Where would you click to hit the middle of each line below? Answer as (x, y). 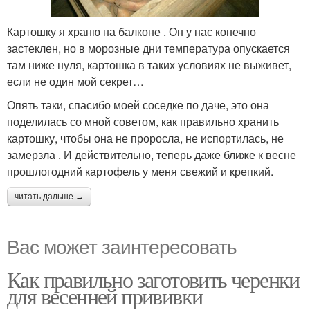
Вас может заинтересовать (122, 245)
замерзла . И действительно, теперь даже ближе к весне (152, 154)
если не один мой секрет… (75, 81)
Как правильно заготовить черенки (153, 279)
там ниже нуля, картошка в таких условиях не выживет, (149, 64)
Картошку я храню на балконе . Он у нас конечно (131, 31)
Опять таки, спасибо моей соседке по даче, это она (138, 104)
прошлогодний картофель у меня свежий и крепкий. (140, 171)
